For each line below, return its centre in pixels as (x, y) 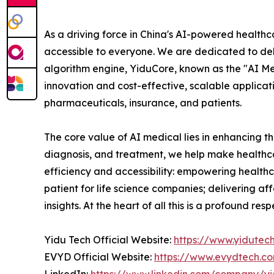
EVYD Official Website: (99, 257)
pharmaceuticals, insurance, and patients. (143, 103)
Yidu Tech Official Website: (109, 240)
